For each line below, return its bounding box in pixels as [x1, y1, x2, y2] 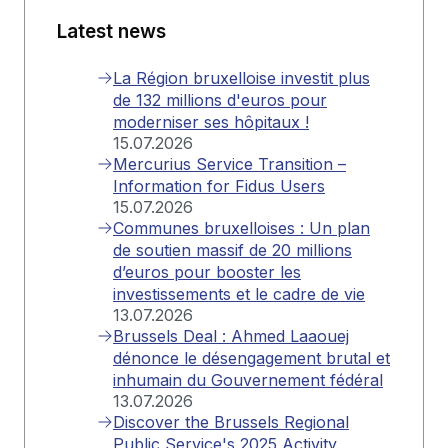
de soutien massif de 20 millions [113, 239, 352, 260]
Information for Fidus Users [113, 175, 325, 196]
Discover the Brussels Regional [113, 411, 349, 432]
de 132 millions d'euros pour [113, 89, 327, 110]
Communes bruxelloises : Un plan [113, 217, 370, 238]
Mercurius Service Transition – [113, 153, 346, 174]
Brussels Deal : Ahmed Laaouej [113, 325, 349, 346]
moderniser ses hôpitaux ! [113, 111, 309, 132]
